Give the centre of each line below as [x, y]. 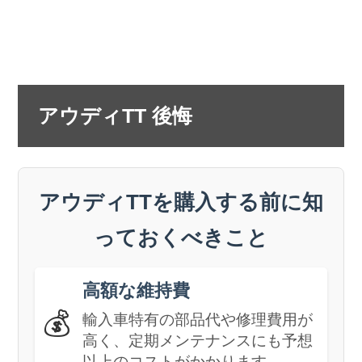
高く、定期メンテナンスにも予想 [198, 340]
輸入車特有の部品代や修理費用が [198, 319]
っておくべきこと [181, 237]
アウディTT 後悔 [116, 115]
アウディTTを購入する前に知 [181, 202]
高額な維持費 [137, 290]
